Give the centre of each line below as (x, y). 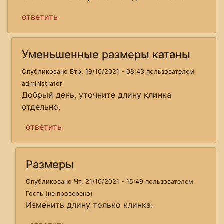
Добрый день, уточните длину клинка (97, 95)
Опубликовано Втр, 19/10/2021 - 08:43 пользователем (108, 71)
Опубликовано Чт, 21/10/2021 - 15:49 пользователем (110, 181)
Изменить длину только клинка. (89, 205)
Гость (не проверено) (59, 193)
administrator (42, 83)
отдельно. (41, 107)
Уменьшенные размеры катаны (106, 54)
